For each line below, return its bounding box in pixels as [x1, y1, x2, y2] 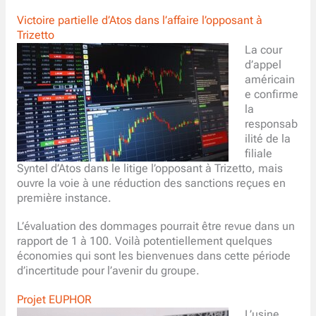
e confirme [245, 87, 299, 101]
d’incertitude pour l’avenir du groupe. [16, 265, 200, 278]
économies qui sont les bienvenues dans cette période [16, 250, 291, 263]
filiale [245, 147, 273, 160]
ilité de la [245, 132, 291, 145]
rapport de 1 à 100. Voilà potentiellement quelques [16, 235, 272, 248]
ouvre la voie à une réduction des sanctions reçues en [16, 176, 286, 190]
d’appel [245, 58, 282, 71]
